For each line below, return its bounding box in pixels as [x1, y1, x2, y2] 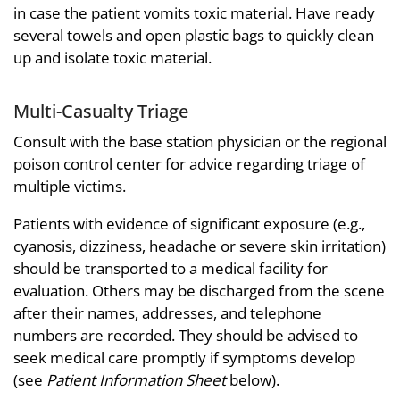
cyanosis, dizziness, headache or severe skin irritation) [13, 235, 386, 256]
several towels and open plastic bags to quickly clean [13, 25, 374, 46]
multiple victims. [13, 175, 126, 196]
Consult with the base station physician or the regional [13, 130, 387, 152]
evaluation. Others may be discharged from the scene [13, 279, 385, 301]
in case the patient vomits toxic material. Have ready [13, 3, 375, 24]
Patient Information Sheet [46, 369, 226, 390]
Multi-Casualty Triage [13, 98, 188, 124]
